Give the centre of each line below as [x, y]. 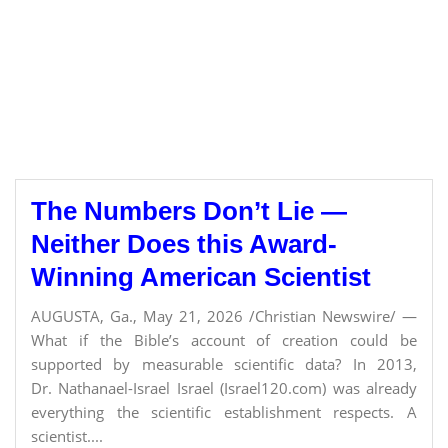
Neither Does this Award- [184, 244]
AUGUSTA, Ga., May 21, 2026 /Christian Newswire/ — [224, 316]
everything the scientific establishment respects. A [224, 412]
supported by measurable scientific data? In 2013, [224, 364]
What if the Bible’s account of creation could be [224, 340]
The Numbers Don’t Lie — [189, 211]
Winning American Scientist [201, 277]
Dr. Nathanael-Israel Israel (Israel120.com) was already [224, 388]
